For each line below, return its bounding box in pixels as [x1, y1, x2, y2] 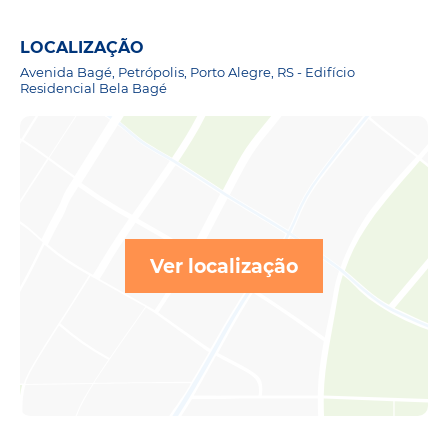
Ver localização [150, 253, 298, 278]
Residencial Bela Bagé [20, 79, 167, 96]
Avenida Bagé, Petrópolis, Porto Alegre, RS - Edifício [20, 63, 355, 80]
